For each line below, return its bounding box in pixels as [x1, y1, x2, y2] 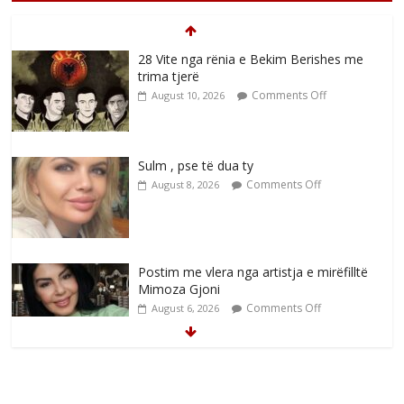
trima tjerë [138, 68, 200, 86]
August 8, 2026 [151, 178, 220, 192]
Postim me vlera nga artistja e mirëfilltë [138, 263, 369, 281]
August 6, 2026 [151, 301, 220, 316]
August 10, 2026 [151, 88, 225, 103]
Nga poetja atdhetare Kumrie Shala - [138, 370, 353, 388]
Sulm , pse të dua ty [138, 157, 254, 175]
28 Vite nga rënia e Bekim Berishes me [138, 50, 364, 69]
